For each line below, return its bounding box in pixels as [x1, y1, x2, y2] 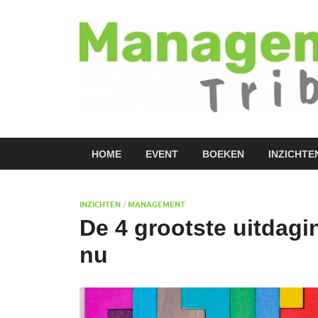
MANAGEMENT [128, 199, 185, 209]
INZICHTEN [79, 199, 121, 209]
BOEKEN [202, 148, 244, 160]
